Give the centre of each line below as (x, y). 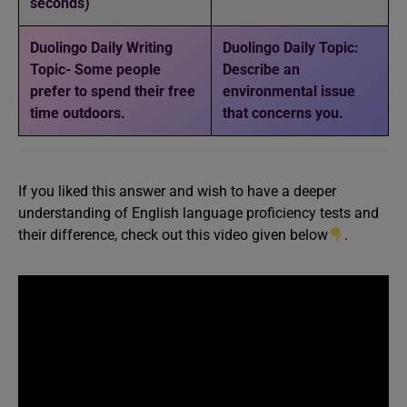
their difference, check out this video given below (173, 234)
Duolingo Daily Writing (101, 47)
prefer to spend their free (113, 91)
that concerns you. (283, 113)
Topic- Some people (95, 69)
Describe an (261, 69)
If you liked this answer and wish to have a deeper (177, 191)
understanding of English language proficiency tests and (199, 213)
